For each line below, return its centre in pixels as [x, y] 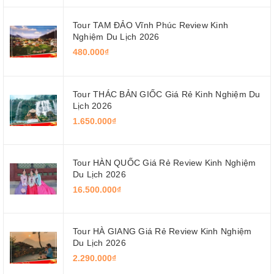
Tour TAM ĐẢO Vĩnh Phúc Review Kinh [151, 25]
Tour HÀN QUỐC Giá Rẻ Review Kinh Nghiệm [165, 163]
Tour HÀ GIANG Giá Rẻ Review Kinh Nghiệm [162, 231]
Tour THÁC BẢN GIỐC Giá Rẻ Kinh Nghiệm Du [167, 94]
